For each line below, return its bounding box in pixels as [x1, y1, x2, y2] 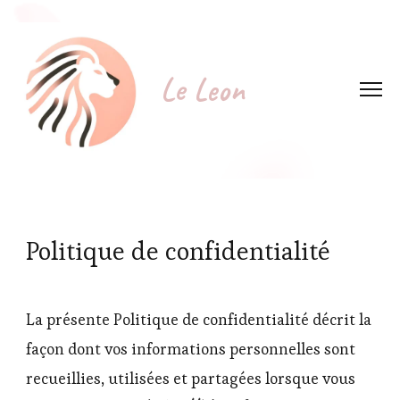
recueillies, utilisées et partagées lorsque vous [26, 369, 355, 388]
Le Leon [161, 69, 245, 110]
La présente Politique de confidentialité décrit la [26, 310, 371, 329]
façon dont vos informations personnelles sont [26, 339, 355, 359]
